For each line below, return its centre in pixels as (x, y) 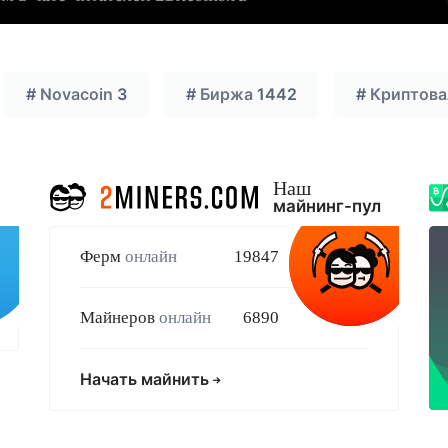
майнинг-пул (327, 206)
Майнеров (119, 318)
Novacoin (76, 94)
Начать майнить (146, 379)
